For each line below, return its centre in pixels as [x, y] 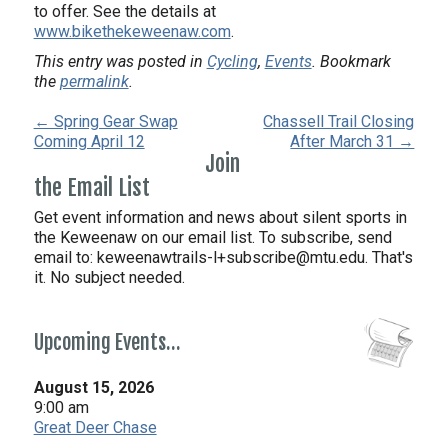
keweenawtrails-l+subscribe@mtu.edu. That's [254, 257]
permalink [94, 81]
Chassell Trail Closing [339, 121]
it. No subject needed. [109, 277]
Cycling [232, 61]
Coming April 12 [89, 141]
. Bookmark [351, 61]
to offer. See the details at [124, 11]
